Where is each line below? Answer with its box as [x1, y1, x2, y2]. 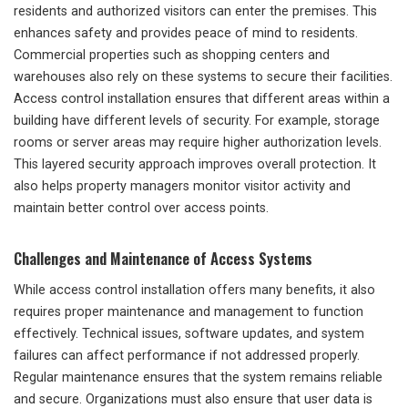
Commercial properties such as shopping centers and [14, 47, 330, 64]
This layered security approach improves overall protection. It [14, 157, 376, 173]
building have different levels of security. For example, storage [14, 113, 380, 129]
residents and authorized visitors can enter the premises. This [14, 4, 377, 20]
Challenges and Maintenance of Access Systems [14, 247, 312, 270]
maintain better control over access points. [14, 200, 269, 217]
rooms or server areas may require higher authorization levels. [14, 135, 382, 151]
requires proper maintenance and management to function [14, 304, 363, 321]
